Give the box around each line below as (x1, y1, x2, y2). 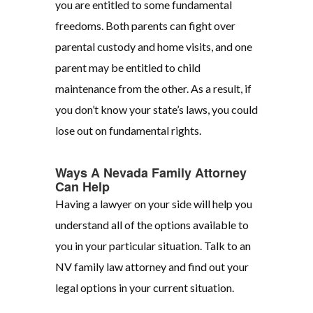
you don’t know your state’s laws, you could (55, 103, 258, 117)
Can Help (55, 177, 110, 196)
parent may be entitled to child (55, 61, 201, 75)
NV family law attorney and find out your (55, 260, 249, 274)
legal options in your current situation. (55, 281, 234, 295)
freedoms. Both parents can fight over (55, 19, 235, 33)
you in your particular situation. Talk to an (55, 239, 251, 253)
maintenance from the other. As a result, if (55, 82, 252, 96)
